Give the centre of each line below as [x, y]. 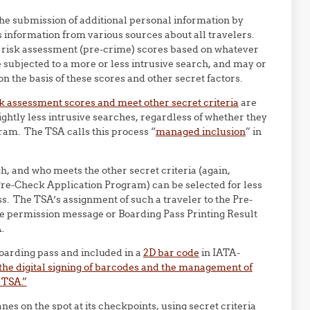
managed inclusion [200, 131]
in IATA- [219, 253]
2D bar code [171, 253]
